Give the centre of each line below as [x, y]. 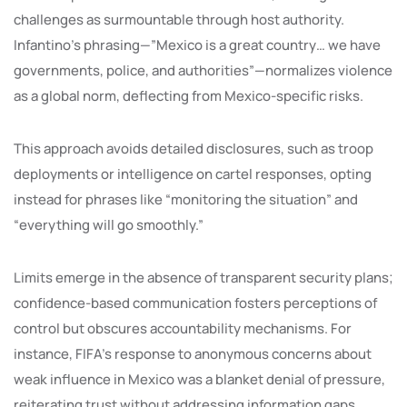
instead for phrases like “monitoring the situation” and [186, 199]
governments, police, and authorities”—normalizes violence [203, 70]
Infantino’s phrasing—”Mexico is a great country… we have [197, 45]
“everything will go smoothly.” [109, 224]
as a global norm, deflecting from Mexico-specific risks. [189, 95]
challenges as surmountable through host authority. [179, 19]
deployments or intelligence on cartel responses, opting [193, 174]
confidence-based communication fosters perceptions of [195, 303]
